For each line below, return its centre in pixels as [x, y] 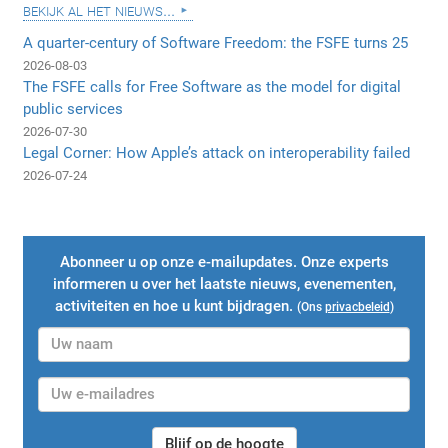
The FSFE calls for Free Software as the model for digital [212, 87]
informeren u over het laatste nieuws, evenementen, [224, 284]
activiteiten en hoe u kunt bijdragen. [175, 306]
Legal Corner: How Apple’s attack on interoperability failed [217, 153]
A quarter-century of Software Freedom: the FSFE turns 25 [216, 43]
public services [73, 109]
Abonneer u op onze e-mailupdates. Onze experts [224, 262]
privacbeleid [357, 307]
